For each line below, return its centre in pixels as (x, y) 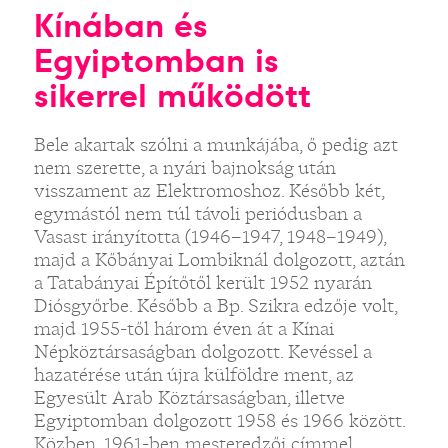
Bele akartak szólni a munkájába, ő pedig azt (215, 144)
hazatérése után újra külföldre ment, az (193, 374)
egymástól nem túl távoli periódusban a (197, 213)
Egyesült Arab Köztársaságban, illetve (189, 397)
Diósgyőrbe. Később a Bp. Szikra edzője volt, (215, 305)
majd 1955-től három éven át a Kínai (183, 328)
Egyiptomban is (156, 60)
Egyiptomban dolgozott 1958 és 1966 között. (219, 420)
